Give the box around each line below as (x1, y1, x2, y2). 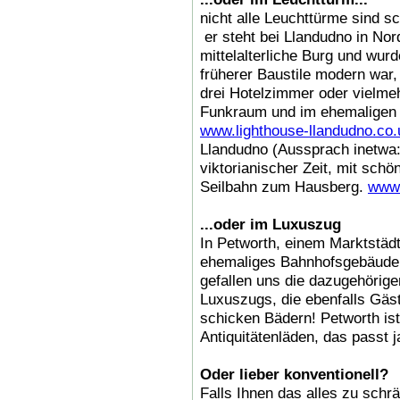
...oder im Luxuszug (200, 214, 341, 233)
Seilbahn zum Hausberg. (200, 177, 368, 196)
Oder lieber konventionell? (200, 364, 388, 383)
